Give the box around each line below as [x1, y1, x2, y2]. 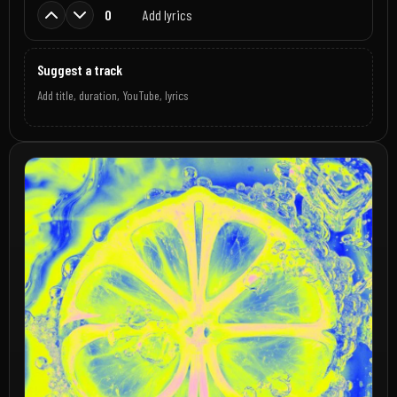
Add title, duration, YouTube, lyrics [36, 87, 188, 103]
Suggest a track [36, 61, 122, 79]
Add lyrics [139, 5, 192, 23]
